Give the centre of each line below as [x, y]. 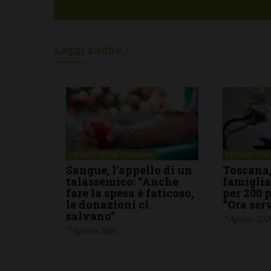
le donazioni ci [107, 205]
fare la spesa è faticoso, [129, 193]
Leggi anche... [91, 50]
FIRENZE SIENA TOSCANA [111, 155]
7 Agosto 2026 [91, 231]
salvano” [90, 216]
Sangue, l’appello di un [129, 170]
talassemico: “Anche [122, 182]
